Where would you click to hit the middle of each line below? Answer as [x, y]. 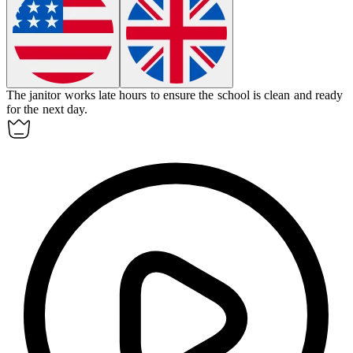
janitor [45, 95]
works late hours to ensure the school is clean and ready [203, 95]
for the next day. [47, 110]
